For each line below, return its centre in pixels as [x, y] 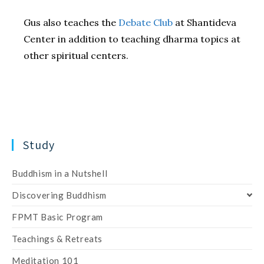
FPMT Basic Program [57, 217]
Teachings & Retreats [57, 238]
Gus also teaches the [71, 22]
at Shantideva [204, 22]
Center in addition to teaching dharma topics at [132, 39]
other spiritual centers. [76, 55]
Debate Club [146, 22]
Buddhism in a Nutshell [60, 173]
